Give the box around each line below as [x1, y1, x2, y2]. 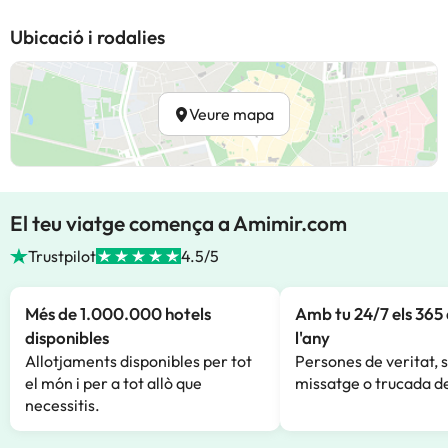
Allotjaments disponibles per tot [25, 351, 252, 371]
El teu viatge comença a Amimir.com [10, 210, 347, 236]
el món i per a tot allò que [25, 373, 202, 393]
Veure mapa [189, 104, 274, 124]
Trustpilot [28, 246, 97, 266]
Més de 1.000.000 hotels [25, 303, 211, 324]
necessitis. [25, 395, 100, 415]
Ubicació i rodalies [10, 25, 165, 49]
